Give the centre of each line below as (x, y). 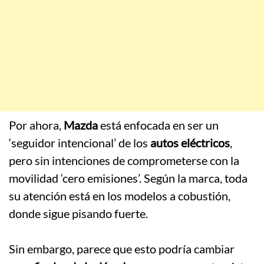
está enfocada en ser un (158, 125)
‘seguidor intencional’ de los (80, 143)
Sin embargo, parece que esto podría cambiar (122, 249)
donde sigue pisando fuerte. (78, 214)
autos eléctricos (190, 143)
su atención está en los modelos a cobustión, (120, 196)
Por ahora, (36, 125)
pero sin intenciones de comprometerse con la (124, 161)
